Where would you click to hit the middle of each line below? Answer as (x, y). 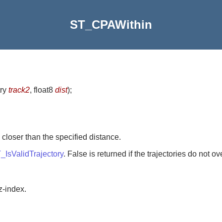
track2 (19, 90)
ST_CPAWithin (111, 25)
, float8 (42, 90)
